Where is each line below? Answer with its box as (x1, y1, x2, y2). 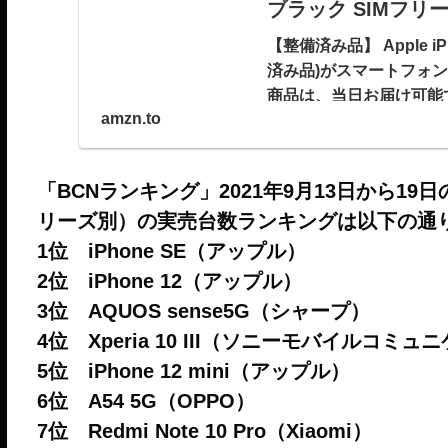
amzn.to (100, 109, 161, 127)
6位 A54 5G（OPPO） (36, 389, 255, 412)
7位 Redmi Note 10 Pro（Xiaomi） (36, 419, 372, 442)
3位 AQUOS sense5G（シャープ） (36, 299, 370, 322)
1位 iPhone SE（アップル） (36, 239, 306, 262)
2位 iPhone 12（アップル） (36, 269, 302, 292)
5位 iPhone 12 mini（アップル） (36, 359, 350, 382)
